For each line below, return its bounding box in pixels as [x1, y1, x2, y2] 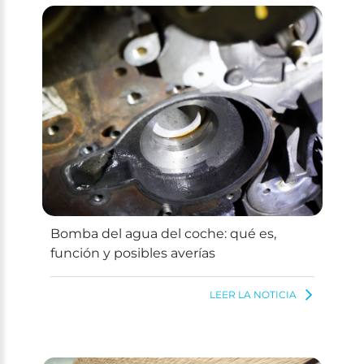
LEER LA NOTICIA [209, 288, 297, 301]
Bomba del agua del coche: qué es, [50, 226, 276, 242]
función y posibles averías [50, 245, 215, 262]
